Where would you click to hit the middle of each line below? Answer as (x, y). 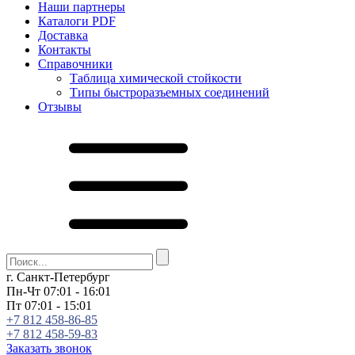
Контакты (65, 50)
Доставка (63, 35)
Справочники (75, 64)
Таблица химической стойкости (156, 78)
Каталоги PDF (77, 21)
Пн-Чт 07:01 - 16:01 (59, 291)
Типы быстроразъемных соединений (170, 92)
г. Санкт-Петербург (58, 277)
